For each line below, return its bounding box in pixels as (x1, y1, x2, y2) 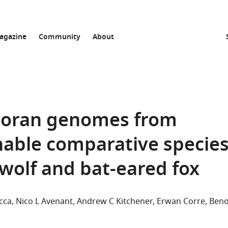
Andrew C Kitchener (77, 195, 153, 208)
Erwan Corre (157, 195, 205, 208)
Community (39, 32, 80, 43)
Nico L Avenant (16, 195, 73, 208)
